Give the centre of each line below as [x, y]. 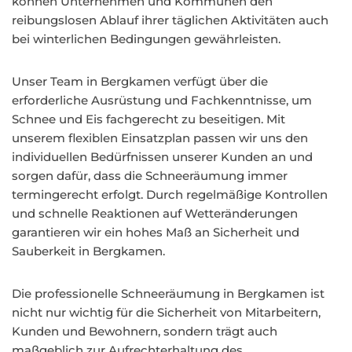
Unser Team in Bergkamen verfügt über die [140, 81]
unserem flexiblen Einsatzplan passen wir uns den [160, 138]
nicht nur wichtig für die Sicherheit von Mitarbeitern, [166, 312]
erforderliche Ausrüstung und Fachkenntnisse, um [162, 100]
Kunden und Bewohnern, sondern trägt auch [145, 331]
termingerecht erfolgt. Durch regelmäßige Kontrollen [170, 194]
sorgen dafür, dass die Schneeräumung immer [150, 176]
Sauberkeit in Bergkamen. [88, 251]
